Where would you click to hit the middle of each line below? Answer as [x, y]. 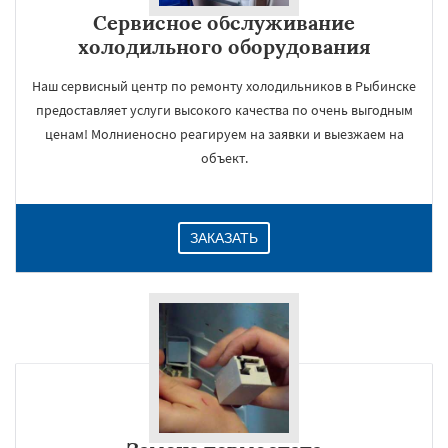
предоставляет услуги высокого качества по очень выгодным [224, 110]
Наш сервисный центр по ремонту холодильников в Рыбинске [224, 86]
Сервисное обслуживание [224, 22]
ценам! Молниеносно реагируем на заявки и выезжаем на [224, 134]
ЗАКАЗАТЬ [224, 238]
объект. [224, 158]
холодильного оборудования [224, 46]
